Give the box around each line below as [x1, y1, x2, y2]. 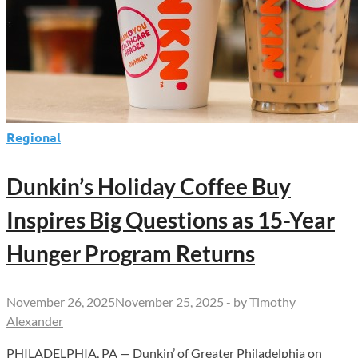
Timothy [249, 294, 296, 310]
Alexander [6, 313, 63, 329]
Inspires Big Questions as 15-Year [6, 206, 335, 234]
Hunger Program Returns [6, 240, 255, 268]
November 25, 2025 [115, 294, 224, 310]
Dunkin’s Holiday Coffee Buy [6, 173, 291, 201]
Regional [6, 129, 61, 146]
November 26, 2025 [6, 294, 115, 310]
